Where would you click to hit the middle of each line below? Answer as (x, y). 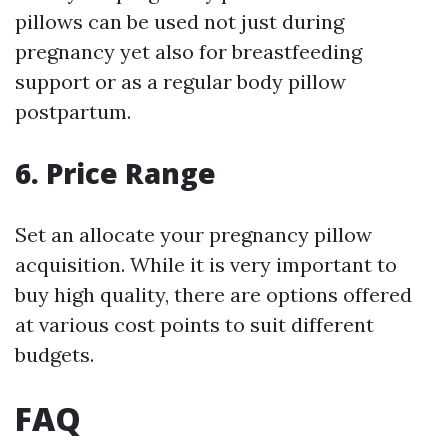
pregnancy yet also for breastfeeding (188, 52)
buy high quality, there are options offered (213, 295)
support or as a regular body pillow (180, 82)
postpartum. (73, 112)
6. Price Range (115, 173)
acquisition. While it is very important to (206, 265)
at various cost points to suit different (194, 325)
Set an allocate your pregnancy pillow (193, 235)
